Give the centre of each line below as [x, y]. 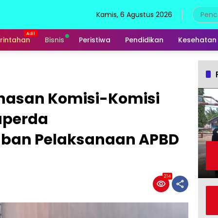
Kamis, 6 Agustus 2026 [134, 14]
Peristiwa [95, 40]
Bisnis [54, 40]
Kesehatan [197, 40]
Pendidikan [144, 40]
